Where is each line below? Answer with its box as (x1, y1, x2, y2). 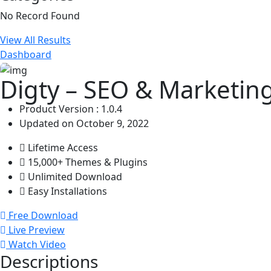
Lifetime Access (28, 140, 98, 154)
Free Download (8, 208, 78, 222)
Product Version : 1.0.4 (19, 102, 122, 116)
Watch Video (8, 237, 66, 251)
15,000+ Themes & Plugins (28, 155, 148, 169)
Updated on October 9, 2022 (19, 116, 149, 130)
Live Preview (8, 223, 65, 237)
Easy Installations (28, 184, 107, 198)
